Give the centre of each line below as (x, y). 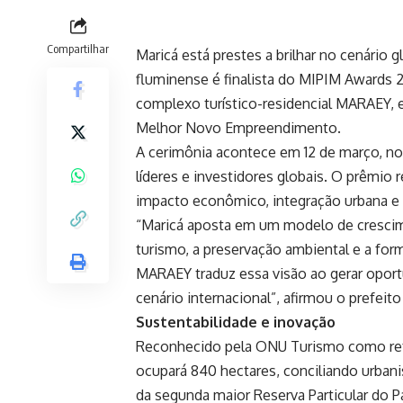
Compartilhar (78, 49)
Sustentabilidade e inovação (236, 322)
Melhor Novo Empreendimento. (238, 128)
